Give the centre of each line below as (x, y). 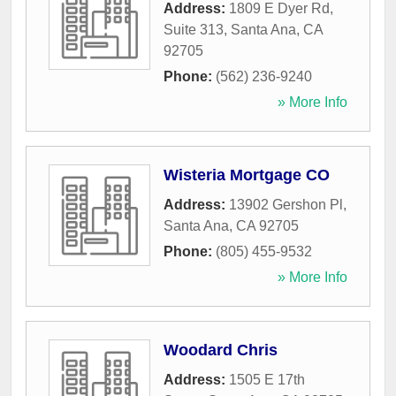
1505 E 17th (267, 380)
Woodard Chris (221, 350)
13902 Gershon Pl (286, 205)
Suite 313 (194, 30)
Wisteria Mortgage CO (247, 175)
